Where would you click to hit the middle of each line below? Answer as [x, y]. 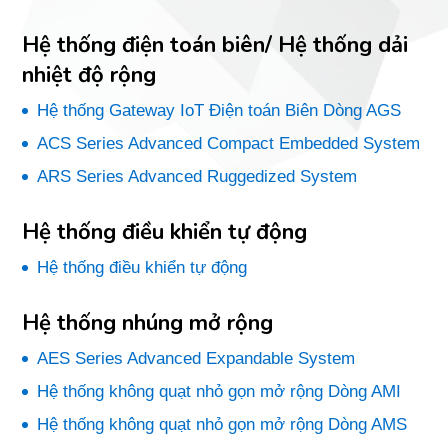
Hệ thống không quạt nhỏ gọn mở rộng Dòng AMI [219, 391]
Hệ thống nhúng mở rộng [148, 323]
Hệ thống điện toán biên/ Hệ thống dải [215, 45]
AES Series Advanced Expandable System [196, 358]
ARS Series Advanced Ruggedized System [197, 176]
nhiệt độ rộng [89, 75]
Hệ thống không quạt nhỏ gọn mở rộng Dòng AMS [222, 424]
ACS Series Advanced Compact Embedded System [229, 143]
